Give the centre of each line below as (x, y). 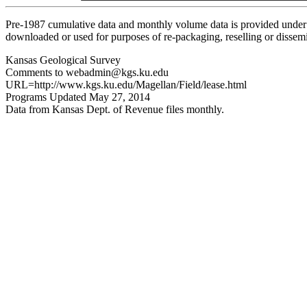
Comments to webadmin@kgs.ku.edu (87, 72)
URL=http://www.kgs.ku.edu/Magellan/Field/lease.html (126, 85)
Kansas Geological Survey (63, 60)
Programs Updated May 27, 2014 (78, 97)
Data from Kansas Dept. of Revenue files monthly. (115, 109)
